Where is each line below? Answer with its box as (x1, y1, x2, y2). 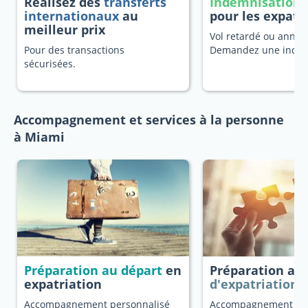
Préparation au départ (24, 262, 162, 278)
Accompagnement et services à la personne (14, 111, 284, 128)
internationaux (24, 8, 119, 24)
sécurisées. (24, 57, 76, 70)
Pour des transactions (24, 43, 124, 56)
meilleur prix (24, 21, 105, 38)
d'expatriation (210, 276, 298, 292)
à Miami (14, 129, 65, 145)
